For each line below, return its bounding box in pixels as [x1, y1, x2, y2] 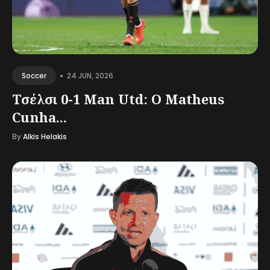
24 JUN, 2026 [67, 70, 113, 81]
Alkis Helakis [23, 131, 67, 142]
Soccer [22, 71, 46, 81]
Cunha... [12, 108, 67, 126]
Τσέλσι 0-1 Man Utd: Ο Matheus [12, 90, 224, 108]
